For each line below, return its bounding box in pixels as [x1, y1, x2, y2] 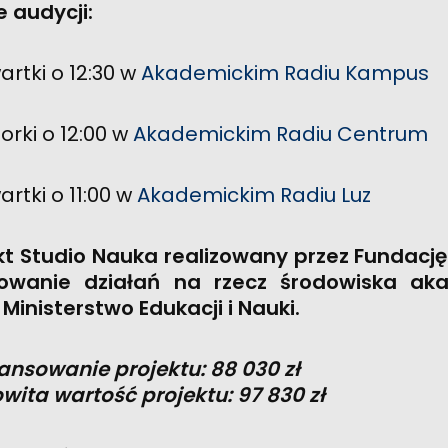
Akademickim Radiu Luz [137, 181, 371, 209]
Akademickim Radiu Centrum [133, 120, 428, 148]
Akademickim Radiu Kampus [141, 59, 429, 87]
